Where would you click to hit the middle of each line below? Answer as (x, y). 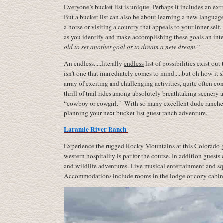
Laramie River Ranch (95, 129)
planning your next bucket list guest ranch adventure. (135, 113)
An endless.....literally (94, 63)
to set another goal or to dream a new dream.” (137, 47)
